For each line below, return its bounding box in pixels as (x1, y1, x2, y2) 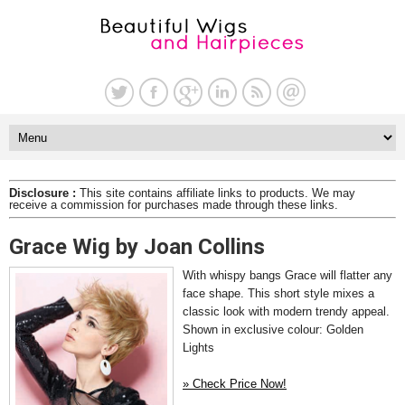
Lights (183, 341, 214, 354)
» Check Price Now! (183, 377, 287, 391)
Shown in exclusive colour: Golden (183, 323, 363, 336)
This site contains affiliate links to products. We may (76, 186, 355, 200)
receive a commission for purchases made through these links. (9, 198, 338, 212)
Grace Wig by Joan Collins (9, 234, 265, 259)
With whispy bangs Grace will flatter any (183, 268, 392, 282)
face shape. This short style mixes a (183, 287, 374, 300)
